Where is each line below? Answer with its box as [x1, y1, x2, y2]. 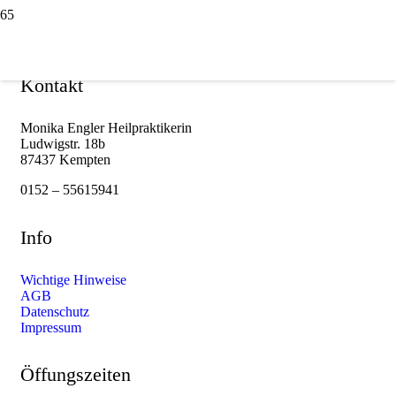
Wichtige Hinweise [20, 271, 126, 287]
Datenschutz [20, 303, 89, 319]
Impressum [20, 319, 81, 335]
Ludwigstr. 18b [20, 136, 105, 152]
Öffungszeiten [20, 362, 131, 385]
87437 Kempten [20, 152, 110, 168]
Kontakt [20, 74, 83, 97]
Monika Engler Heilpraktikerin [20, 120, 192, 136]
